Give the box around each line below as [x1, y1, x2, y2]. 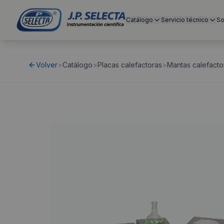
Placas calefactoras [97, 60, 162, 69]
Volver [36, 60, 57, 69]
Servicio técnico [161, 16, 209, 23]
